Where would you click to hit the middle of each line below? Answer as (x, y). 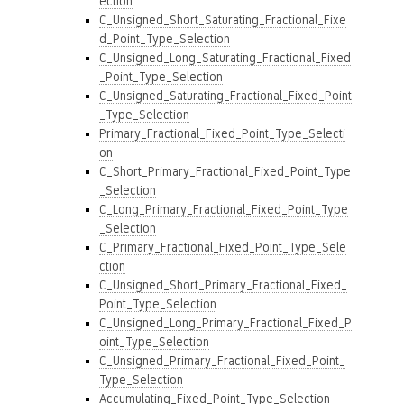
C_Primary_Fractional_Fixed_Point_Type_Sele (223, 247)
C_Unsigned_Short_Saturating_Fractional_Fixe (223, 20)
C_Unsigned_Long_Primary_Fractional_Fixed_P (225, 323)
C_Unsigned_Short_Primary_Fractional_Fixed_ (223, 285)
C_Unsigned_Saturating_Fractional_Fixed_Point (225, 96)
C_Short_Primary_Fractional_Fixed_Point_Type (225, 171)
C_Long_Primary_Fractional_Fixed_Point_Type (224, 209)
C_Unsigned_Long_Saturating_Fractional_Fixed (225, 58)
